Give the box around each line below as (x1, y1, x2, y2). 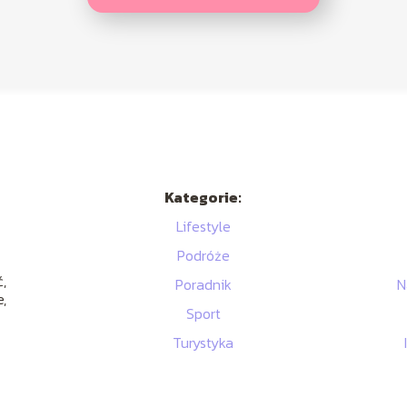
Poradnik (174, 273, 232, 296)
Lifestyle (175, 215, 231, 238)
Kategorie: (164, 186, 243, 209)
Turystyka (173, 332, 234, 354)
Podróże (176, 244, 230, 267)
